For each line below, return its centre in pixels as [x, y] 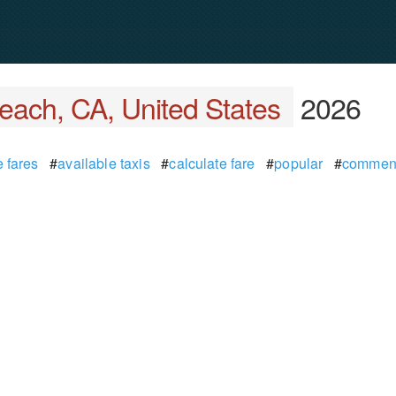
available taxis [104, 163]
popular [299, 163]
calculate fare [212, 163]
